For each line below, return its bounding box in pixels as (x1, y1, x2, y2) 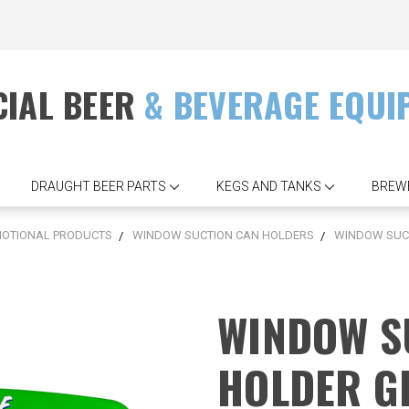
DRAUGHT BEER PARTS (31, 178, 166, 194)
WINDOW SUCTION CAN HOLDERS (131, 227, 314, 242)
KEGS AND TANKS (216, 178, 321, 194)
